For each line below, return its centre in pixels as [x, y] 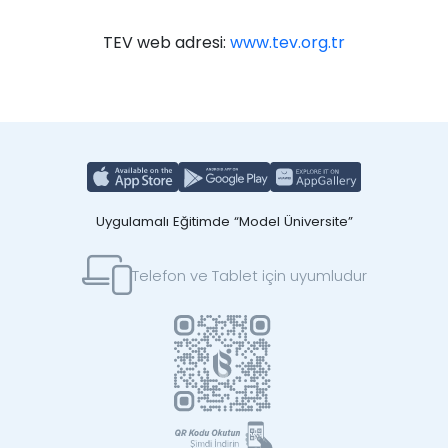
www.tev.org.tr [287, 42]
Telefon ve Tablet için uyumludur [249, 275]
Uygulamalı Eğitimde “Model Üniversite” [224, 221]
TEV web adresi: [166, 42]
